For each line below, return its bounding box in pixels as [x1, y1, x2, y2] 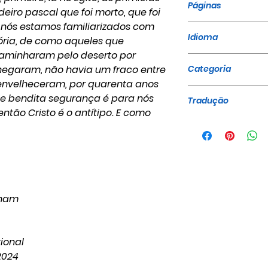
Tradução [188, 95, 229, 106]
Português [188, 53, 236, 67]
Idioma [188, 31, 218, 43]
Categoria [188, 63, 231, 75]
